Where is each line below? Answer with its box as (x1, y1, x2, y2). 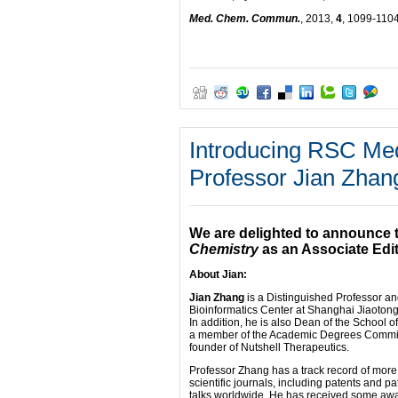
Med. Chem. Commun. (189, 12, 300, 25)
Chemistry (189, 242, 262, 257)
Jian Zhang (189, 291, 244, 304)
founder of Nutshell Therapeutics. (189, 341, 349, 354)
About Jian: (189, 268, 247, 281)
